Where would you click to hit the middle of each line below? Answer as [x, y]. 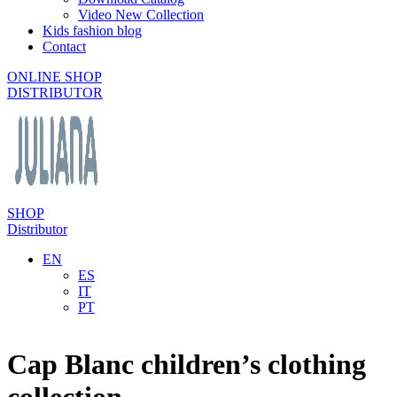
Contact [64, 47]
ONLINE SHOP [54, 77]
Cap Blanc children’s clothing [187, 365]
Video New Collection [141, 15]
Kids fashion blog [92, 31]
